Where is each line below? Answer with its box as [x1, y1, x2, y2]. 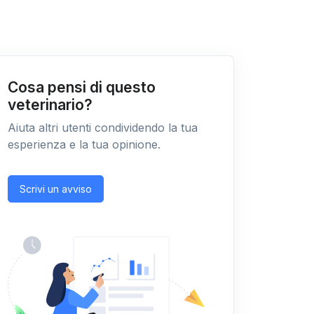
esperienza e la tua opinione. [8, 137, 161, 152]
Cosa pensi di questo [8, 78, 156, 97]
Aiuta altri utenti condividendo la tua [8, 121, 198, 135]
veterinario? [8, 96, 93, 114]
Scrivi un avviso [20, 183, 92, 196]
